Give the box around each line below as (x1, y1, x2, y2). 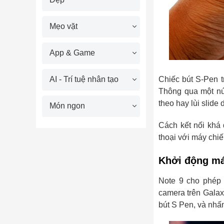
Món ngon (49, 101, 85, 110)
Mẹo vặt (49, 22, 77, 30)
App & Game (49, 48, 95, 57)
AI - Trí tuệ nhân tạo (49, 75, 118, 83)
